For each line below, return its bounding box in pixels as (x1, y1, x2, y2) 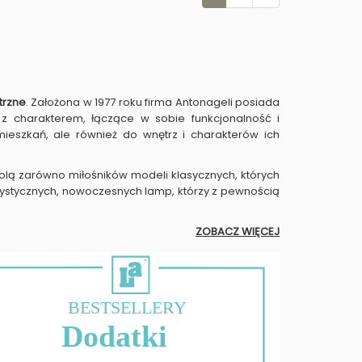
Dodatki (61, 319, 168, 354)
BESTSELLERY (68, 297, 187, 318)
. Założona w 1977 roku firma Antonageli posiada (25, 95, 280, 110)
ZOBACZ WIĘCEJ (196, 224, 280, 239)
